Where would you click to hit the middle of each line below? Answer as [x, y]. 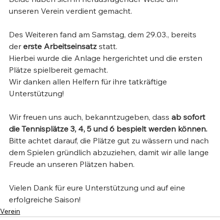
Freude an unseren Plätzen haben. [72, 164]
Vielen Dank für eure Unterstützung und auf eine [98, 188]
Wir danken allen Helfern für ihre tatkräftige [89, 82]
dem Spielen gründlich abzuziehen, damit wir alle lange [110, 152]
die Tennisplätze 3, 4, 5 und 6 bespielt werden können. [108, 129]
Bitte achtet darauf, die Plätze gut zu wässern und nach [110, 140]
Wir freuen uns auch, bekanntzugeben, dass [90, 117]
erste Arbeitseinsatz [61, 46]
